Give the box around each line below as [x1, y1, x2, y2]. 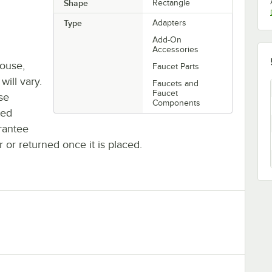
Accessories [152, 44, 199, 54]
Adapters [152, 18, 187, 27]
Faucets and [152, 78, 199, 88]
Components [152, 98, 201, 107]
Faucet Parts [152, 61, 200, 71]
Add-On [152, 35, 182, 44]
